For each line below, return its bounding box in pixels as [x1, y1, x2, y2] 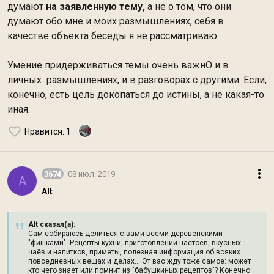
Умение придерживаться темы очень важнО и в [7, 59, 229, 71]
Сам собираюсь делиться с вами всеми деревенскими [28, 229, 223, 238]
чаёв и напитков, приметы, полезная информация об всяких [28, 248, 240, 256]
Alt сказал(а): [28, 220, 75, 229]
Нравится [24, 127, 62, 136]
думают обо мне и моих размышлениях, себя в [7, 15, 224, 27]
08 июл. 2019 [68, 169, 115, 179]
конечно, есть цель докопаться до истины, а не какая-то [7, 89, 264, 100]
